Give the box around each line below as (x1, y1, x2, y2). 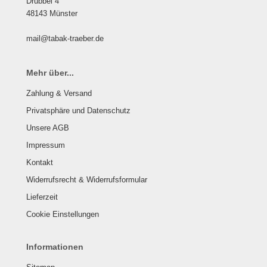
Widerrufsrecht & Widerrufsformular (26, 175, 147, 184)
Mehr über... (26, 68, 74, 77)
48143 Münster (26, 9, 77, 18)
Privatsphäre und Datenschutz (26, 106, 131, 115)
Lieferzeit (26, 193, 58, 201)
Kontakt (26, 158, 53, 167)
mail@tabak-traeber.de (26, 34, 104, 43)
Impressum (26, 141, 65, 150)
